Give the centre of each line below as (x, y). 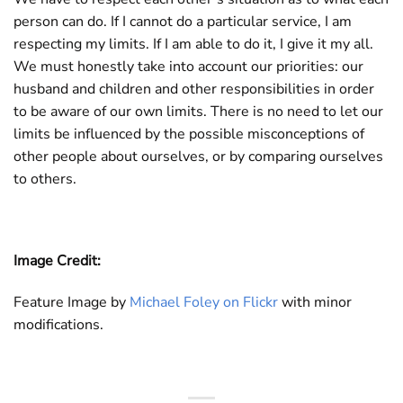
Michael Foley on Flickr (204, 303)
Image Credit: (57, 261)
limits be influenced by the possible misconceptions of (189, 134)
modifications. (58, 325)
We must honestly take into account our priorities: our (188, 66)
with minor (315, 303)
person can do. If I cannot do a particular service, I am (183, 21)
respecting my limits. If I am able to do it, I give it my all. (193, 44)
